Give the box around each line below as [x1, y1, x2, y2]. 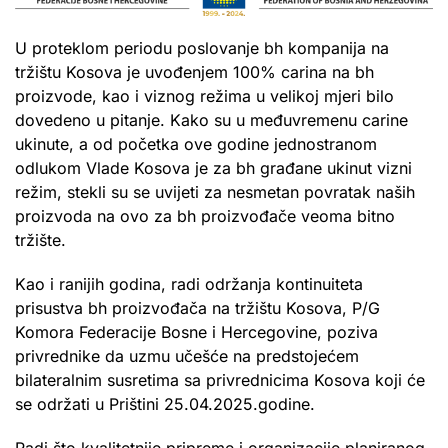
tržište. [15, 230, 66, 251]
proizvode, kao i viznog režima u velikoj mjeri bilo [15, 86, 394, 107]
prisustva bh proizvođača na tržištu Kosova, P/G [15, 298, 380, 319]
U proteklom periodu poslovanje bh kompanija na [15, 38, 389, 59]
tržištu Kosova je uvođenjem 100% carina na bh [15, 62, 374, 83]
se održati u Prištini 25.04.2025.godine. [15, 394, 315, 415]
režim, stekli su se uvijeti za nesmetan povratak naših [15, 182, 415, 203]
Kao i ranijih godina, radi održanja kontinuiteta [15, 274, 363, 295]
